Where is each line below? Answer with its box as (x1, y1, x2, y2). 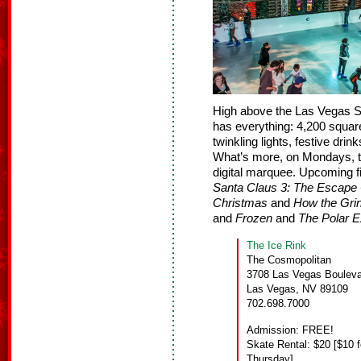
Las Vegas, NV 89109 (247, 283, 348, 296)
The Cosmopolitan (247, 254, 331, 267)
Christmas (213, 197, 268, 210)
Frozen (235, 212, 272, 226)
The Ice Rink (247, 239, 306, 252)
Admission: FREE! (247, 324, 334, 337)
